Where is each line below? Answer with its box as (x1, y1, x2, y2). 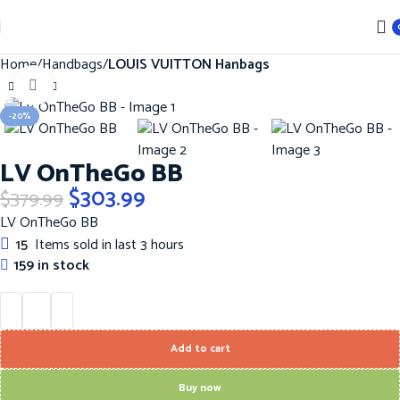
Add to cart (170, 340, 230, 358)
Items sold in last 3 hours (35, 233, 184, 258)
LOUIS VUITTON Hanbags (108, 53, 270, 77)
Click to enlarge (53, 74, 145, 96)
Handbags (42, 53, 103, 77)
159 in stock (13, 254, 89, 279)
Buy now (179, 379, 221, 397)
